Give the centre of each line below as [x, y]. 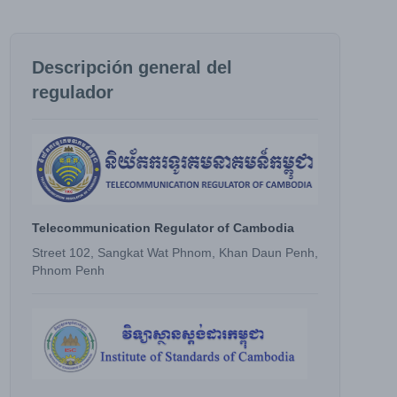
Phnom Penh [68, 270]
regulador [72, 92]
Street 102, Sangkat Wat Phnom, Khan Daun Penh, [175, 253]
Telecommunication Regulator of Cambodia [163, 228]
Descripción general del [132, 67]
